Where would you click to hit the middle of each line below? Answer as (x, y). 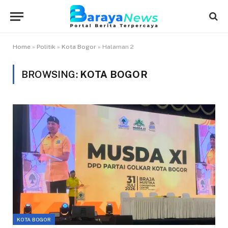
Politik (46, 47)
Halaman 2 (118, 47)
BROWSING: (51, 74)
